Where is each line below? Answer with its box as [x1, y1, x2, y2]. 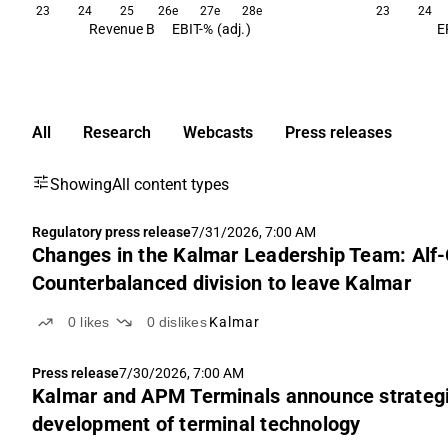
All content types [112, 175, 229, 195]
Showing [50, 175, 112, 195]
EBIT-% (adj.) [171, 21, 251, 37]
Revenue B [89, 21, 156, 37]
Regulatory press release [32, 224, 191, 240]
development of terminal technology [32, 412, 361, 436]
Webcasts [183, 123, 253, 142]
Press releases [285, 123, 392, 142]
